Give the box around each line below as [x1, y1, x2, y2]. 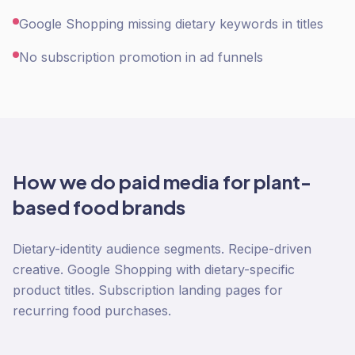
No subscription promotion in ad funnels [19, 49, 263, 65]
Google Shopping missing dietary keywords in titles [19, 16, 323, 32]
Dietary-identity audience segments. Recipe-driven [13, 241, 311, 257]
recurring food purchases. [13, 303, 171, 319]
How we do [13, 170, 119, 193]
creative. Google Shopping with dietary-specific [13, 261, 295, 277]
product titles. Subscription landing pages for [13, 282, 283, 298]
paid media [119, 170, 219, 193]
